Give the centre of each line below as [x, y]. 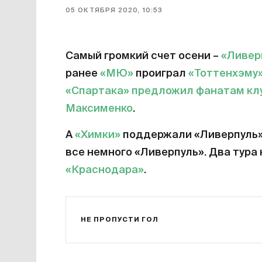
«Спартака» [97, 91]
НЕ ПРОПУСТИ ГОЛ [120, 220]
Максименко [99, 109]
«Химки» [98, 135]
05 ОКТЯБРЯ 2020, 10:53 [114, 10]
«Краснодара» [105, 170]
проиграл [161, 74]
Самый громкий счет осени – [143, 56]
